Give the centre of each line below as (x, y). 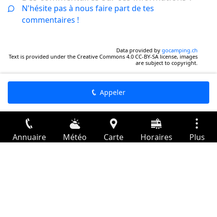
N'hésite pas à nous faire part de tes (88, 8)
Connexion (41, 161)
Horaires (156, 137)
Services (18, 184)
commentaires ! (50, 20)
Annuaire (29, 137)
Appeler (112, 92)
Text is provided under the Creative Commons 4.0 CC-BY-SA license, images (103, 56)
